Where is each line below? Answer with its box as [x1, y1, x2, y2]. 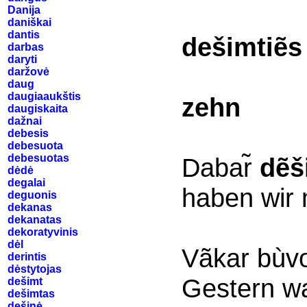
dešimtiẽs [182, 32, 302, 62]
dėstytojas [8, 263, 62, 275]
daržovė [8, 66, 49, 77]
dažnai [8, 115, 42, 127]
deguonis [8, 189, 57, 201]
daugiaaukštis [8, 90, 81, 102]
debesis [8, 127, 49, 139]
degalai [8, 177, 45, 188]
